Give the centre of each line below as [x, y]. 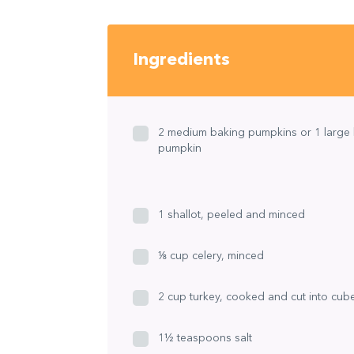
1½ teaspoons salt [205, 338]
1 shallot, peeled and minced [231, 215]
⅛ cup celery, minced [211, 256]
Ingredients [181, 60]
